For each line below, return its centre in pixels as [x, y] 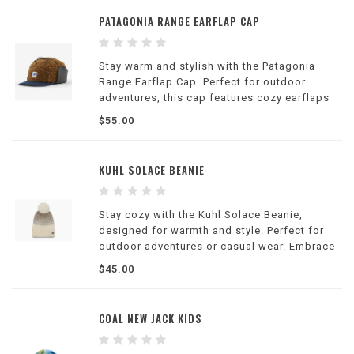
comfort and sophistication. [173, 262]
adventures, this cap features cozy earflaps [214, 98]
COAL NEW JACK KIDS [151, 318]
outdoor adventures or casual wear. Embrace [217, 246]
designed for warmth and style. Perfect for [211, 230]
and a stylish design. [154, 113]
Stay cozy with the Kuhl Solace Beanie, [201, 215]
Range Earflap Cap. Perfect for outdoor [202, 82]
